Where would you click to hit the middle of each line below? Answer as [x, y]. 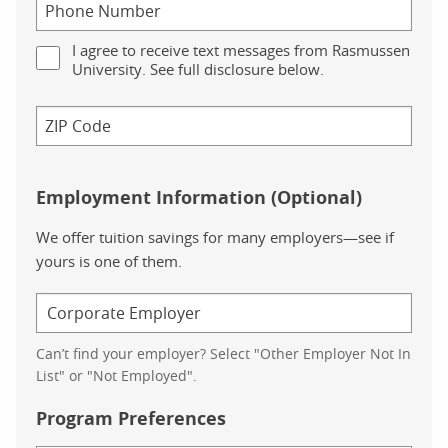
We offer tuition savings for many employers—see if [215, 236]
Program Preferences [131, 418]
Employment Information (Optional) [199, 197]
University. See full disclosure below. [198, 68]
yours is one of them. [109, 260]
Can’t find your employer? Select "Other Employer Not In [223, 353]
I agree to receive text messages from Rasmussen [241, 49]
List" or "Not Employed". [116, 375]
